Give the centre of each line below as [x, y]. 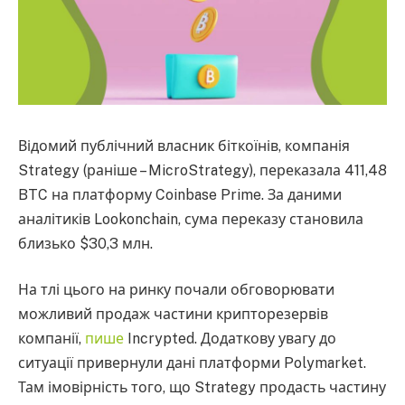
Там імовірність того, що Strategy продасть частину [202, 388]
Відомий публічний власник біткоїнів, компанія [184, 146]
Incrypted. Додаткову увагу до [230, 339]
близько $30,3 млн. [85, 243]
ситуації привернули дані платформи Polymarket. [192, 363]
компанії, [52, 339]
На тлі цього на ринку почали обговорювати [176, 290]
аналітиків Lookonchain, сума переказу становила [191, 219]
